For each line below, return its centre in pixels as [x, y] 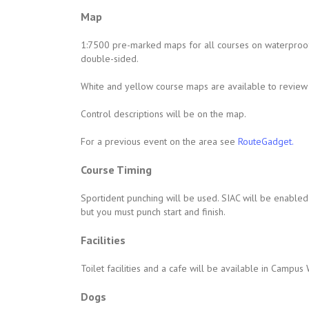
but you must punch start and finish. [153, 212]
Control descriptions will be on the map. [163, 114]
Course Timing [116, 170]
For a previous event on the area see [159, 141]
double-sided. [110, 59]
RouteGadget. [266, 141]
